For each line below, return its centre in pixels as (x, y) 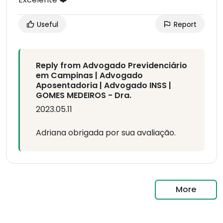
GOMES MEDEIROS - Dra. (84, 96)
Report (184, 25)
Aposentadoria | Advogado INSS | (104, 86)
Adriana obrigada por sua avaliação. (106, 133)
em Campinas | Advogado (89, 76)
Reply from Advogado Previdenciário (111, 66)
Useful (47, 25)
